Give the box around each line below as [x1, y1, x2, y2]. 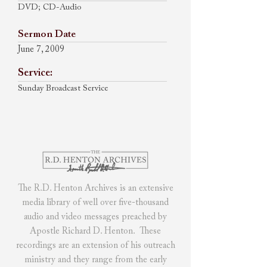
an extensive [128, 184, 173, 193]
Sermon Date [18, 30, 76, 40]
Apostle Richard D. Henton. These [30, 227, 161, 236]
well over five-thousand [83, 198, 169, 207]
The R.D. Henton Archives [17, 184, 117, 193]
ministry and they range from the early [24, 256, 167, 265]
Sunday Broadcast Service [18, 85, 108, 93]
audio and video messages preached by [24, 213, 167, 222]
